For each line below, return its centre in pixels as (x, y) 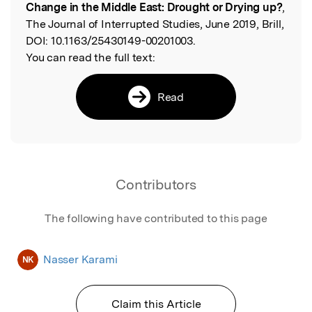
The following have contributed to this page (156, 219)
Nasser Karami (80, 260)
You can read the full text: (91, 58)
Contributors (156, 185)
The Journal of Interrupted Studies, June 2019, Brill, (155, 24)
